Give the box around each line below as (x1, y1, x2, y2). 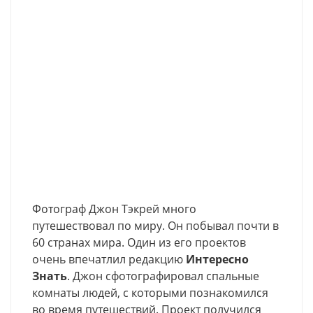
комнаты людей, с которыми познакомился (32, 285, 268, 300)
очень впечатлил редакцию (32, 252, 186, 267)
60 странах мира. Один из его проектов (32, 235, 246, 250)
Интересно (186, 252, 249, 267)
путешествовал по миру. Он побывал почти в (32, 218, 279, 233)
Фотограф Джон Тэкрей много (32, 201, 196, 217)
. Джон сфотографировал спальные (67, 268, 259, 284)
